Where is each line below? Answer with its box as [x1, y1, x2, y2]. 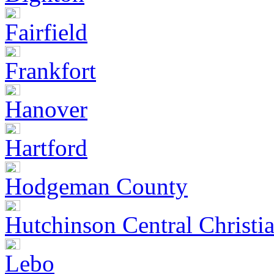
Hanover [5, 95, 87, 122]
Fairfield [5, 18, 87, 45]
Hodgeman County [5, 172, 188, 199]
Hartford [5, 134, 87, 161]
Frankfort [5, 57, 96, 84]
